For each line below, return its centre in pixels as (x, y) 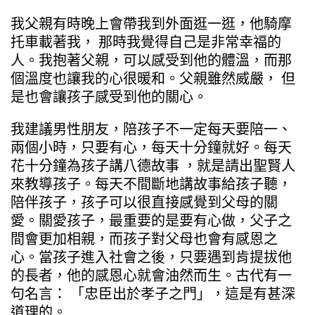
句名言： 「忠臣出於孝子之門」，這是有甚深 (153, 294)
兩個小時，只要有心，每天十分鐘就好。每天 (151, 147)
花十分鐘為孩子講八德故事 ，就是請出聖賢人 (153, 166)
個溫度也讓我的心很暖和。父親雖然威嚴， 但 (153, 78)
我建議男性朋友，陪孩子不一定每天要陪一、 (151, 129)
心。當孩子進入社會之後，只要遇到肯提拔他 (151, 257)
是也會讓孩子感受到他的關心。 (109, 97)
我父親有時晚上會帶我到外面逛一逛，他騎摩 (151, 24)
